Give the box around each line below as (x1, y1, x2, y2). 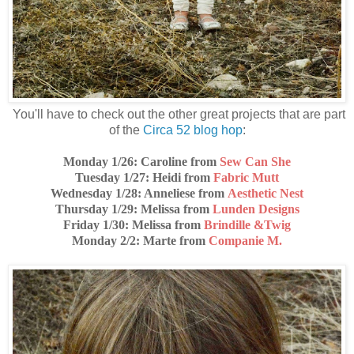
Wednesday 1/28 (51, 186, 137, 201)
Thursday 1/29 (55, 202, 134, 217)
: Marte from (136, 234, 209, 248)
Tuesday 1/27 (75, 171, 145, 185)
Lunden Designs (212, 202, 299, 217)
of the (108, 123, 143, 137)
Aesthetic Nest (228, 186, 303, 201)
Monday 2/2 (72, 234, 136, 248)
